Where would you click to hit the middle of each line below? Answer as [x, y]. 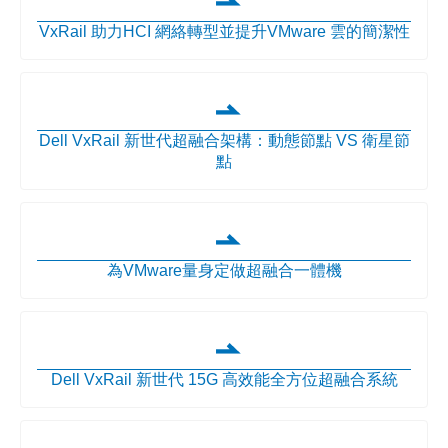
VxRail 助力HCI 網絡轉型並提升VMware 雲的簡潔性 [224, 32]
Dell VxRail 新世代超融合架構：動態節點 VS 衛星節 [224, 141]
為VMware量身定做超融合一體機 [224, 271]
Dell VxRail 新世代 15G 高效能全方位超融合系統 [224, 380]
